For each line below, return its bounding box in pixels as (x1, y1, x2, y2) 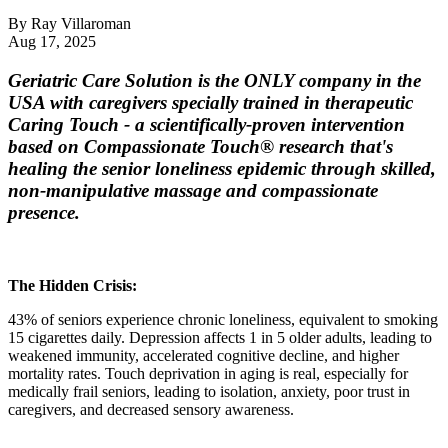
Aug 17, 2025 (8, 33, 96, 51)
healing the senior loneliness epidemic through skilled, (8, 158, 436, 180)
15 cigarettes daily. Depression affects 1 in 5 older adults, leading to (8, 328, 432, 346)
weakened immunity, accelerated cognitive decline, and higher (8, 346, 399, 364)
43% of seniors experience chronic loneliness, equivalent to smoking (8, 310, 438, 328)
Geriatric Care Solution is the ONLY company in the (8, 70, 421, 92)
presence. (8, 202, 80, 224)
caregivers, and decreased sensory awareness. (8, 400, 294, 418)
